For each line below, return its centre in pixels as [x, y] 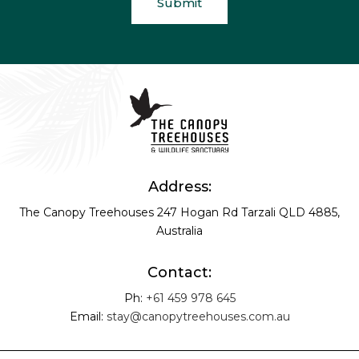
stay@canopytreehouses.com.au [198, 316]
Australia [179, 230]
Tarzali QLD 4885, [290, 212]
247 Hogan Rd [199, 212]
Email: [88, 316]
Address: [179, 186]
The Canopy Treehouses [88, 212]
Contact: [179, 272]
